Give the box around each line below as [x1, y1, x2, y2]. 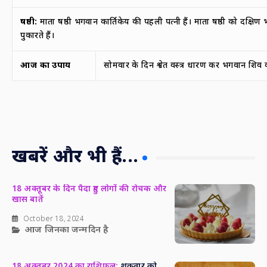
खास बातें [12, 194, 44, 206]
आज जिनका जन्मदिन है [25, 224, 109, 236]
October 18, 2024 [23, 214, 85, 224]
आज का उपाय [20, 60, 71, 72]
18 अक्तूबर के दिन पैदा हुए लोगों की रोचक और [12, 183, 167, 195]
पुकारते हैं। [20, 30, 55, 42]
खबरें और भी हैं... [12, 146, 138, 169]
